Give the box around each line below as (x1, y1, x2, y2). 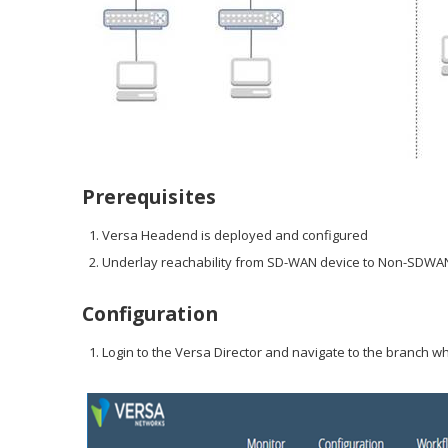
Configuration (82, 299, 218, 327)
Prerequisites (82, 182, 216, 210)
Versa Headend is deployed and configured (102, 225, 368, 244)
